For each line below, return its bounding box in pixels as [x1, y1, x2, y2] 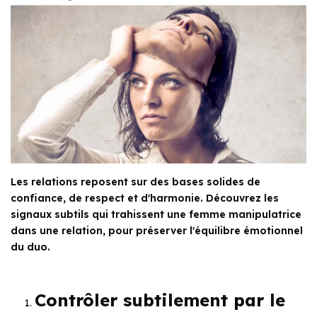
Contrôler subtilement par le [35, 289, 285, 311]
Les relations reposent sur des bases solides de [11, 175, 260, 188]
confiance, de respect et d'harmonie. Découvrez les [11, 191, 279, 204]
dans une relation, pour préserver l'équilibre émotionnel [11, 224, 303, 237]
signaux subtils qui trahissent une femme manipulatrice [11, 207, 301, 221]
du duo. [11, 240, 50, 253]
